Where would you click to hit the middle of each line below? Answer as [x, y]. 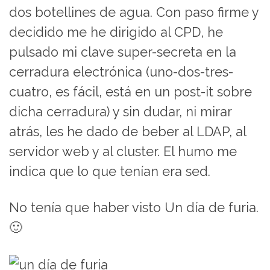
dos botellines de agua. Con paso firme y [134, 13]
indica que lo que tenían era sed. [110, 172]
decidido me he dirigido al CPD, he [116, 33]
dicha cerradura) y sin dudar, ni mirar [121, 112]
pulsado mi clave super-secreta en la [123, 52]
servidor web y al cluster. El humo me [123, 152]
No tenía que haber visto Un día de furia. [134, 208]
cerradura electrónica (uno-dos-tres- [121, 72]
